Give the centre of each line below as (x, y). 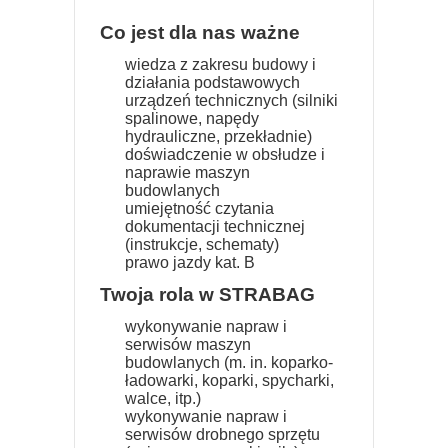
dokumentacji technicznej (215, 226)
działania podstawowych (212, 82)
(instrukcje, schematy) (202, 244)
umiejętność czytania (199, 208)
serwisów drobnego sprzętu (222, 434)
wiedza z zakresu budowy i (220, 64)
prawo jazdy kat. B (192, 262)
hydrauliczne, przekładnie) (218, 136)
